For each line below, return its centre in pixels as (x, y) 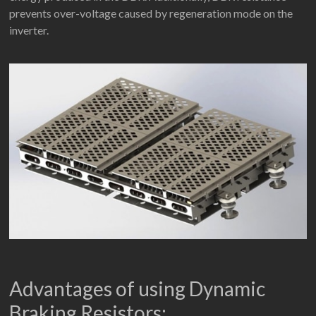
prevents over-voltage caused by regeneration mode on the (151, 13)
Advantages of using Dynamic (138, 288)
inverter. (29, 30)
